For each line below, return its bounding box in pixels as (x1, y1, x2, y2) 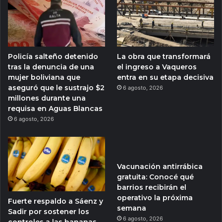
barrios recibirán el (117, 182, 187, 192)
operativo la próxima (117, 193, 193, 202)
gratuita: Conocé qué (117, 172, 194, 181)
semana (117, 203, 147, 213)
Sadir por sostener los (8, 207, 89, 217)
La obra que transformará (117, 52, 211, 61)
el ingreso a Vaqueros (117, 62, 197, 71)
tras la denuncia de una (8, 62, 94, 71)
